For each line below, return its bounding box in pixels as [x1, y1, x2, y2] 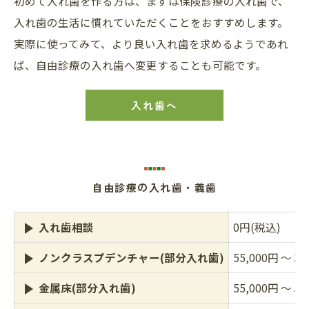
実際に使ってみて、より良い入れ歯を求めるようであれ [14, 36, 288, 52]
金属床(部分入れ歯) [39, 280, 136, 296]
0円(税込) [233, 219, 281, 235]
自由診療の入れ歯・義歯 [92, 180, 217, 195]
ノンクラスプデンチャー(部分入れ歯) [39, 250, 224, 266]
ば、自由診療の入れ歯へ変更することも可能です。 [14, 57, 266, 73]
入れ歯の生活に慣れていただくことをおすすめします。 [14, 14, 288, 30]
